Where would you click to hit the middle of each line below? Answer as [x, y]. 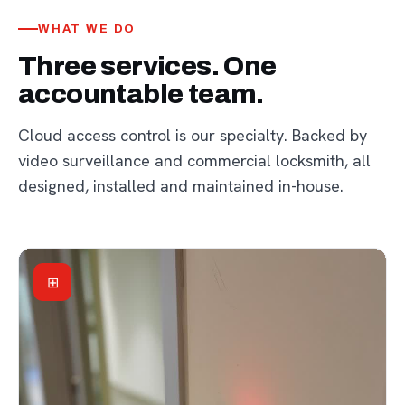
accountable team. [141, 94]
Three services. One [147, 66]
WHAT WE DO [87, 29]
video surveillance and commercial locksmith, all [194, 161]
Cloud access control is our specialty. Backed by [193, 136]
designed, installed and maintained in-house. [181, 186]
